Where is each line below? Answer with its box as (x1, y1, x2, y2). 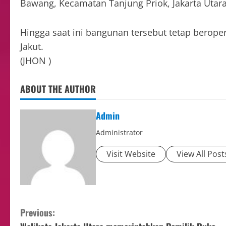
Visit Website (106, 148, 155, 160)
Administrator (96, 128, 143, 138)
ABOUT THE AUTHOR (20, 82, 96, 96)
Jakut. (20, 40, 43, 53)
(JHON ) (20, 54, 51, 67)
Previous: (20, 206, 55, 219)
